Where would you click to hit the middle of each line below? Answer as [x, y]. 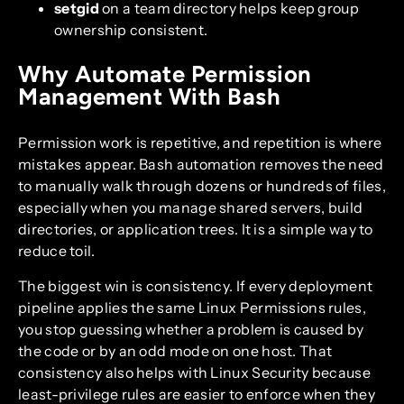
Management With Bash [149, 97]
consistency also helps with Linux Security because [194, 372]
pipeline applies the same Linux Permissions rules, [192, 307]
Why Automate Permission [165, 74]
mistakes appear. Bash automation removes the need [201, 165]
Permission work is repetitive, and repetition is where [200, 143]
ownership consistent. [131, 30]
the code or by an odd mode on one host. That [175, 350]
